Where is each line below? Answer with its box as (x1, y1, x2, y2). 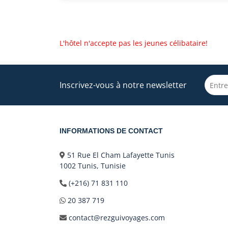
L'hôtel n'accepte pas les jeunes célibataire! (60, 38, 208, 48)
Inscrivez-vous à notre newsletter (60, 79, 187, 91)
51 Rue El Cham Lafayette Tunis (67, 150, 175, 160)
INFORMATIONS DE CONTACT (60, 127, 163, 135)
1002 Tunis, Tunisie (60, 161, 128, 171)
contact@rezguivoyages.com (69, 213, 165, 223)
